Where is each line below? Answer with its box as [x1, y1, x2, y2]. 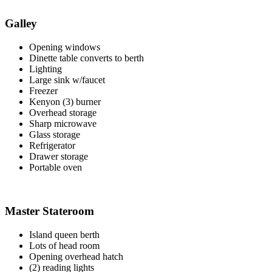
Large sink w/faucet [29, 74, 105, 85]
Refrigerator [29, 140, 75, 151]
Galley [5, 16, 37, 30]
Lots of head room [29, 240, 100, 251]
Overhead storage [29, 107, 97, 118]
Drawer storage [29, 151, 88, 161]
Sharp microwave [29, 118, 97, 129]
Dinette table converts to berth [29, 52, 144, 63]
